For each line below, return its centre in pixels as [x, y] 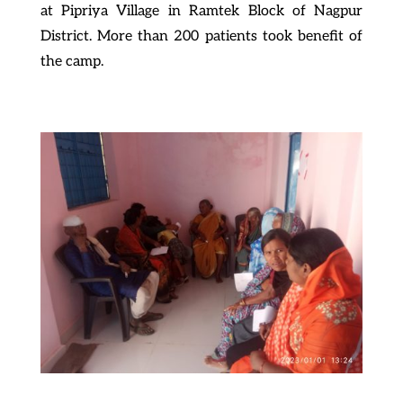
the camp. [72, 61]
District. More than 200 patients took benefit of [201, 36]
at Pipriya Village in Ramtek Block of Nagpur [201, 11]
